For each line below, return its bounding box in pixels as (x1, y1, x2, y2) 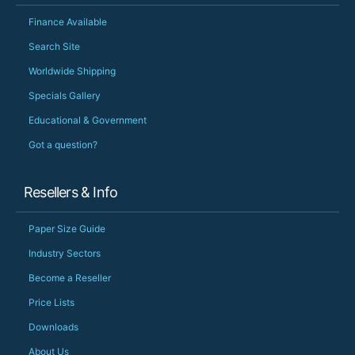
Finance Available (29, 16, 107, 29)
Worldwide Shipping (29, 65, 116, 78)
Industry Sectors (29, 247, 101, 260)
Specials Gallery (29, 90, 101, 102)
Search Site (29, 40, 80, 53)
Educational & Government (29, 114, 147, 127)
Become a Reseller (29, 272, 111, 284)
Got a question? (29, 139, 97, 151)
